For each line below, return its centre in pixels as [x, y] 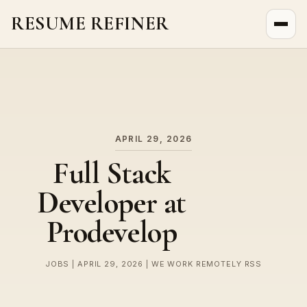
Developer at [112, 203]
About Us [35, 55]
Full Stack [112, 174]
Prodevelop [112, 233]
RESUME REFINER [90, 24]
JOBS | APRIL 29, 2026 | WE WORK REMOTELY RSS [153, 264]
